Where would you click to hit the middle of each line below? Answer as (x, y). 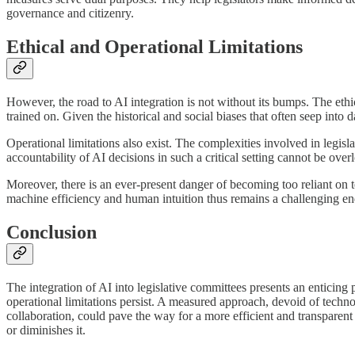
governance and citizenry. (70, 13)
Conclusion (52, 232)
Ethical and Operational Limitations (155, 46)
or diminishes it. (46, 330)
